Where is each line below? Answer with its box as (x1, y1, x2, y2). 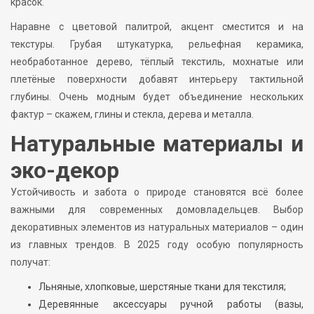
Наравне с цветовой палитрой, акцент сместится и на (11, 21, 303, 33)
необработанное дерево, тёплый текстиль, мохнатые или (11, 56, 303, 68)
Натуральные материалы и (11, 130, 303, 158)
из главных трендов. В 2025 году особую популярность (11, 239, 303, 251)
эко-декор (11, 157, 119, 184)
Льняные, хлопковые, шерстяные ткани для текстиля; (39, 281, 286, 293)
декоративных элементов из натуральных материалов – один (11, 221, 303, 233)
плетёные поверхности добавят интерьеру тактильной (11, 74, 303, 86)
